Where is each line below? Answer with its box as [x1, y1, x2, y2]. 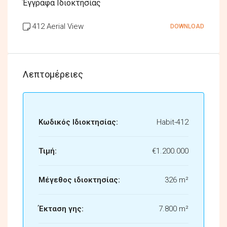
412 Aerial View [32, 21, 84, 31]
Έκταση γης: [39, 204, 84, 213]
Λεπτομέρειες [23, 68, 83, 80]
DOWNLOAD [170, 22, 204, 30]
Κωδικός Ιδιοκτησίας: [39, 117, 118, 127]
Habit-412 [157, 117, 188, 127]
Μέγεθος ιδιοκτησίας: [39, 175, 120, 184]
